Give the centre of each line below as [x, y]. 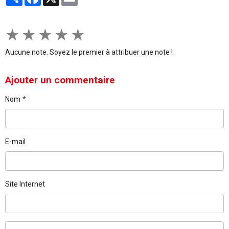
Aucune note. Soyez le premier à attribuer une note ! [89, 52]
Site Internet [25, 184]
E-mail [15, 142]
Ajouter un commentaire [60, 80]
